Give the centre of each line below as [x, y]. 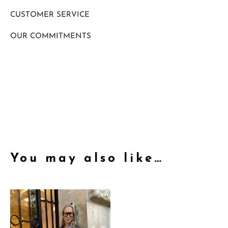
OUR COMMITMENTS [51, 37]
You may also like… [87, 159]
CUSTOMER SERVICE [50, 15]
